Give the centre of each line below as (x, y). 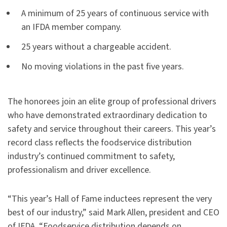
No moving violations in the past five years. (103, 67)
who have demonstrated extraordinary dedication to (107, 116)
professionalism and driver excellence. (79, 170)
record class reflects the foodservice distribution (100, 143)
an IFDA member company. (71, 27)
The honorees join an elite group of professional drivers (112, 102)
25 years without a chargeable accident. (96, 47)
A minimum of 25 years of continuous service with (115, 14)
